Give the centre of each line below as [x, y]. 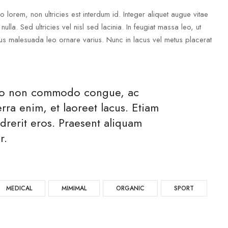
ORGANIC [130, 188]
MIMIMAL [74, 188]
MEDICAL [19, 188]
